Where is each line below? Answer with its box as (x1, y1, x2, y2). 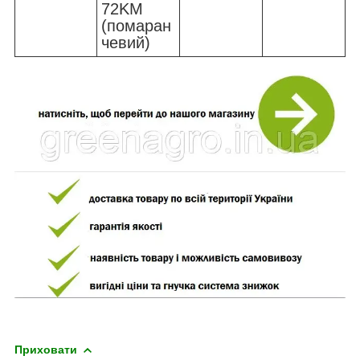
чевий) (101, 34, 150, 52)
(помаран (101, 17, 171, 35)
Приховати (14, 342, 77, 356)
